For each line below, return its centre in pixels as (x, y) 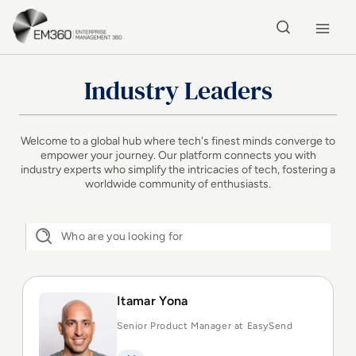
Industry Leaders (178, 91)
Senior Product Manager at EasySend (205, 326)
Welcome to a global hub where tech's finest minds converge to (178, 141)
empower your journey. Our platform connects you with (178, 155)
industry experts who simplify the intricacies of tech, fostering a (178, 170)
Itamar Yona (153, 301)
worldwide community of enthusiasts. (178, 184)
